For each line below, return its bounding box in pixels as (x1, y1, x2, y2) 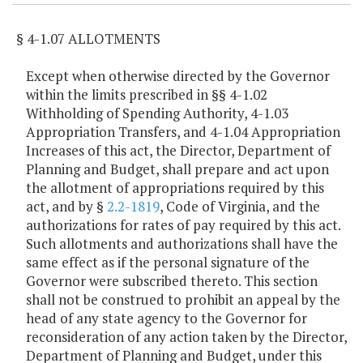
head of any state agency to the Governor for (26, 309, 307, 328)
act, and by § (26, 197, 107, 216)
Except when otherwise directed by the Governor (26, 66, 330, 86)
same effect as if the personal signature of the (26, 253, 310, 272)
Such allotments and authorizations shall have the (26, 234, 338, 254)
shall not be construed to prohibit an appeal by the (26, 290, 340, 310)
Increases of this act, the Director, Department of (26, 141, 331, 160)
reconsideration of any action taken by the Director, (26, 327, 347, 347)
